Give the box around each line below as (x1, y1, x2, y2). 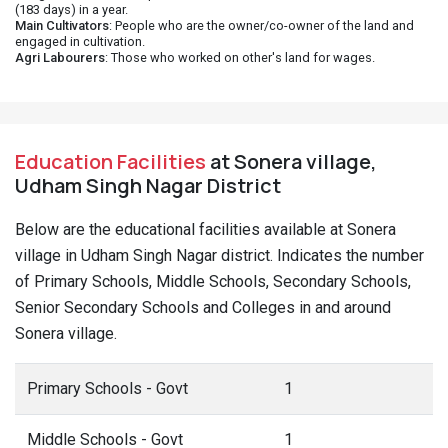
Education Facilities (15, 148, 206, 175)
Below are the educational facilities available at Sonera (15, 220, 396, 239)
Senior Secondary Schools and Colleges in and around (15, 298, 391, 317)
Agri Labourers (15, 50, 105, 65)
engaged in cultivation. (15, 34, 145, 49)
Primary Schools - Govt (27, 379, 188, 398)
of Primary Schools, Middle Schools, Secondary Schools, (15, 272, 411, 291)
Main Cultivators (15, 18, 109, 33)
